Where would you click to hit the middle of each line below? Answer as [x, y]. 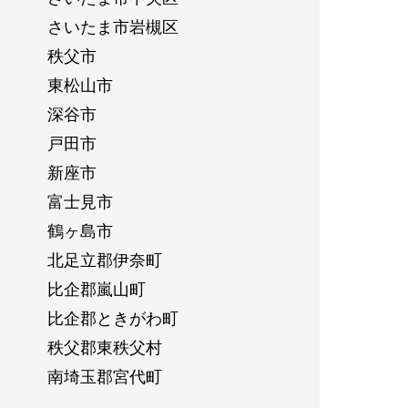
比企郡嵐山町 [96, 288]
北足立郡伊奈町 [104, 259]
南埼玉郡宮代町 [104, 376]
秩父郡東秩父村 [104, 347]
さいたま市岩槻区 [112, 26]
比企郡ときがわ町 [112, 317]
